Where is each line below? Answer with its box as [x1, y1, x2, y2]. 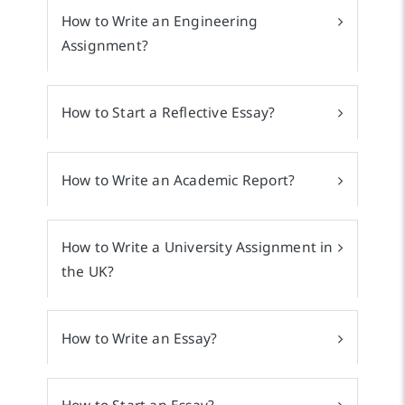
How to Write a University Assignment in [61, 237, 334, 258]
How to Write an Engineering [61, 11, 259, 32]
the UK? [61, 261, 115, 282]
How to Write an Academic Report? [61, 169, 296, 190]
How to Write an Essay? [61, 327, 218, 348]
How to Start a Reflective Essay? [61, 102, 276, 123]
